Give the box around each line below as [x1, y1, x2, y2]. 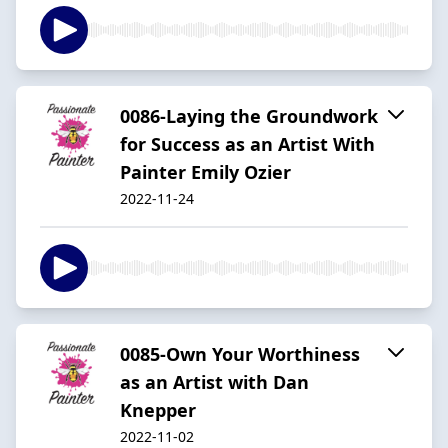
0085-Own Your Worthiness [120, 341, 360, 366]
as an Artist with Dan [120, 369, 309, 394]
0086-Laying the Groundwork [120, 103, 378, 128]
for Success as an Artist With [120, 131, 375, 156]
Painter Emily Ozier [120, 159, 291, 184]
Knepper [120, 397, 196, 422]
